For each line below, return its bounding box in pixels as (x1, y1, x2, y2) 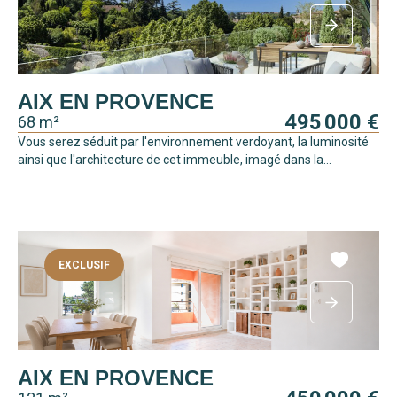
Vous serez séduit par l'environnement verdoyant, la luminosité (18, 134, 369, 149)
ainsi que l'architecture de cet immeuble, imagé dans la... (18, 152, 331, 167)
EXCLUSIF (58, 259, 110, 272)
